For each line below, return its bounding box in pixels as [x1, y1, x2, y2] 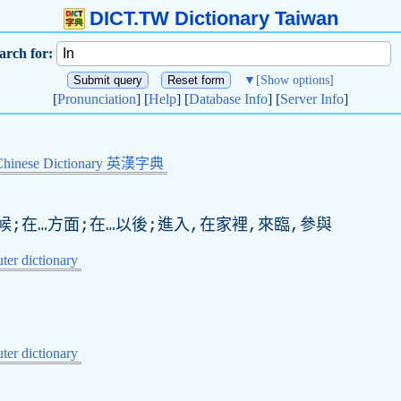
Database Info [189, 91, 268, 107]
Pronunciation [57, 91, 136, 107]
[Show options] [256, 73, 334, 87]
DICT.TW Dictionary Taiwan [89, 7, 338, 30]
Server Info [280, 91, 344, 107]
